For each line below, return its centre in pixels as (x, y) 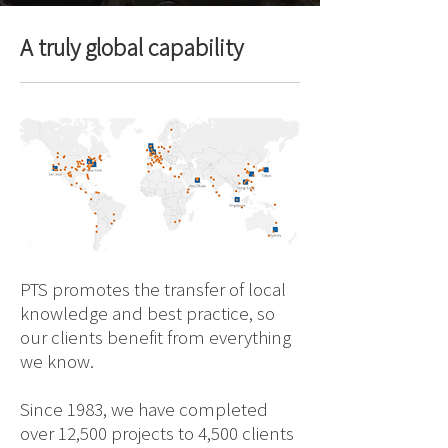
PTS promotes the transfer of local (153, 289)
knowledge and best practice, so (147, 313)
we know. (61, 361)
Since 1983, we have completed (144, 409)
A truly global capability (131, 47)
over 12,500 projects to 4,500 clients (157, 433)
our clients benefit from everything (155, 337)
